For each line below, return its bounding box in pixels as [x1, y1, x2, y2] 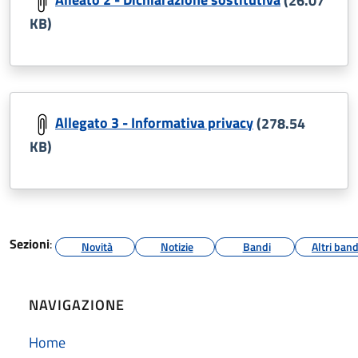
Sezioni [10, 233, 50, 253]
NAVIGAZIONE [29, 292, 125, 316]
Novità [81, 237, 113, 255]
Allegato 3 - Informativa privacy [55, 112, 253, 133]
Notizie [160, 237, 193, 255]
